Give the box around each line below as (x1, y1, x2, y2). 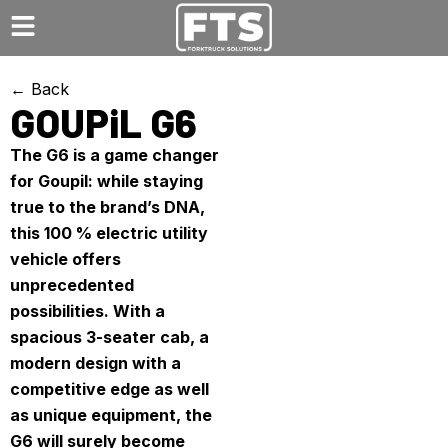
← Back (10, 79, 69, 99)
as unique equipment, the (10, 405, 212, 425)
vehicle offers (10, 249, 121, 269)
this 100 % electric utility (10, 223, 208, 243)
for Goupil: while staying (10, 171, 203, 191)
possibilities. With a (10, 301, 165, 321)
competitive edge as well (10, 379, 209, 399)
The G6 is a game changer (10, 145, 219, 165)
